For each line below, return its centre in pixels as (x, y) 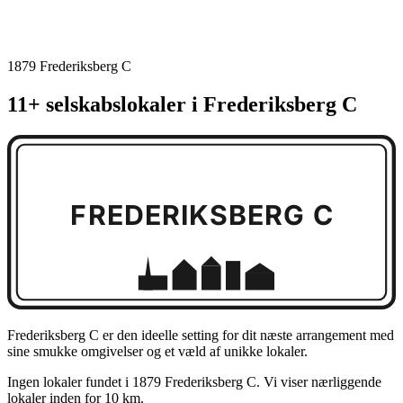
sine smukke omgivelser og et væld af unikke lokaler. (157, 352)
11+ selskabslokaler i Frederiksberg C (182, 104)
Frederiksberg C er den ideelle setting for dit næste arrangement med (201, 336)
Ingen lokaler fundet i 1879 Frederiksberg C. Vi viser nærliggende (194, 382)
